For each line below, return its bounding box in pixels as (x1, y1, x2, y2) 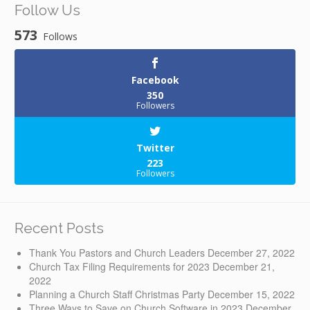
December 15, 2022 (208, 287, 295, 302)
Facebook (131, 73, 179, 86)
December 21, (212, 259, 275, 274)
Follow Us (15, 1, 80, 19)
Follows (43, 29, 77, 43)
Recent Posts (15, 219, 104, 237)
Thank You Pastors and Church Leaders (29, 246, 205, 260)
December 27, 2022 (208, 246, 295, 260)
